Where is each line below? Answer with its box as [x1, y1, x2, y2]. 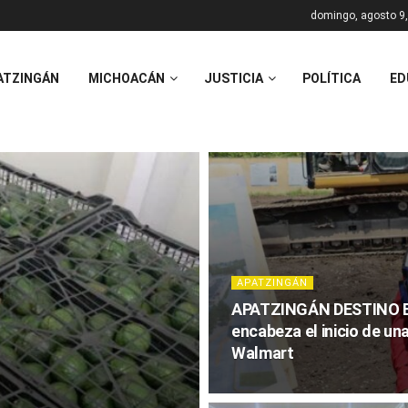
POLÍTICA [302, 70, 361, 86]
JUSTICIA [204, 70, 263, 86]
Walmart [231, 343, 294, 362]
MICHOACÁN [88, 70, 165, 86]
